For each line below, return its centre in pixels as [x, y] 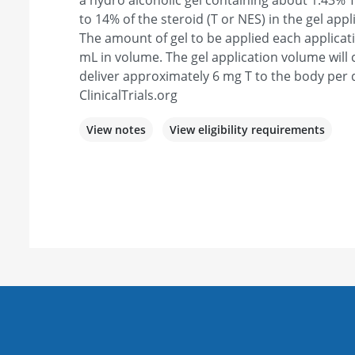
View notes [116, 130]
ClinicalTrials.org [128, 95]
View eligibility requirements [247, 130]
